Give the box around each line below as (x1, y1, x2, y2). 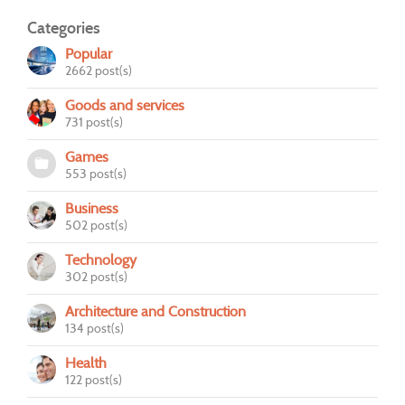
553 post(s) (65, 165, 127, 182)
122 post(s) (65, 371, 122, 388)
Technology (65, 250, 137, 268)
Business (65, 199, 118, 217)
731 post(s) (65, 113, 123, 130)
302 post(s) (65, 268, 127, 285)
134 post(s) (65, 319, 124, 336)
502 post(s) (65, 216, 127, 233)
